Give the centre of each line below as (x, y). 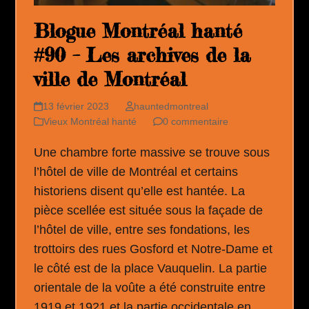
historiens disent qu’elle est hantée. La (140, 191)
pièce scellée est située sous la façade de (149, 211)
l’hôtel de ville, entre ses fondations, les (142, 230)
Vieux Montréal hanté (90, 122)
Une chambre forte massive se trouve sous (152, 153)
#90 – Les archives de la (142, 56)
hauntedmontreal (171, 107)
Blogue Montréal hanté (138, 31)
